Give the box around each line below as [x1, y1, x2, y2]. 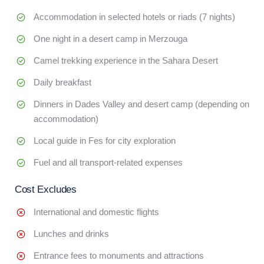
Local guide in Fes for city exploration [34, 136, 176, 146]
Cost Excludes [15, 184, 77, 195]
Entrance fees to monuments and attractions [34, 250, 204, 260]
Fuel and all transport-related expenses [34, 157, 183, 167]
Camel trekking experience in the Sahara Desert [34, 55, 218, 65]
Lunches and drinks [34, 229, 109, 239]
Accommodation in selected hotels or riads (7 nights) [34, 12, 235, 22]
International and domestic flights [34, 207, 159, 217]
